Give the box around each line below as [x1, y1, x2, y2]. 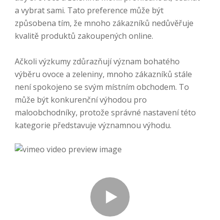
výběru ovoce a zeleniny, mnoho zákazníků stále [15, 69, 192, 80]
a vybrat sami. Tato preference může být [15, 5, 164, 16]
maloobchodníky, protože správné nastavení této [15, 107, 196, 118]
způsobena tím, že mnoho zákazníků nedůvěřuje [15, 18, 193, 28]
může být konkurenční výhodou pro [15, 94, 147, 105]
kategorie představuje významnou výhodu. [15, 120, 171, 131]
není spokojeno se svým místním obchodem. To [15, 82, 189, 92]
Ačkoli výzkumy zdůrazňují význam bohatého [15, 56, 180, 67]
